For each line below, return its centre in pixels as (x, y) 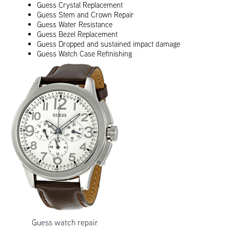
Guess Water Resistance (75, 24)
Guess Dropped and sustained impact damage (109, 44)
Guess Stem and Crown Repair (86, 15)
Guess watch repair (65, 222)
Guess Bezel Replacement (78, 34)
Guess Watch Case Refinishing (85, 54)
